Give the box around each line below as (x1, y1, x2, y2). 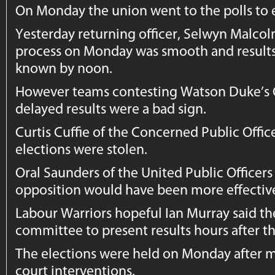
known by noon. (15, 59, 113, 77)
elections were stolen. (15, 140, 148, 158)
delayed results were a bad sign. (15, 99, 207, 117)
